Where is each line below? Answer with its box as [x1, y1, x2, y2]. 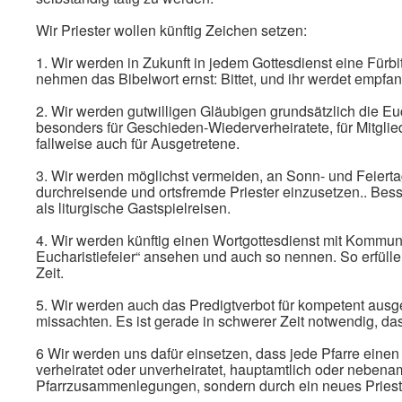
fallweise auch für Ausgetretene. [36, 133, 240, 153]
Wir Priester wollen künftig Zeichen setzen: [36, 20, 307, 40]
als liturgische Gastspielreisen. [36, 197, 231, 218]
